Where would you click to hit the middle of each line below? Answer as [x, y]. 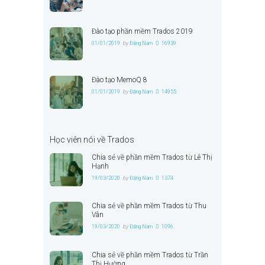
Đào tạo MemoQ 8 [120, 80]
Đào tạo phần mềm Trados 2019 [143, 31]
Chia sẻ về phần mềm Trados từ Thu [149, 206]
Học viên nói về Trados [92, 140]
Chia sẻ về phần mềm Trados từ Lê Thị [152, 158]
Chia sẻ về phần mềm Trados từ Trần [150, 255]
